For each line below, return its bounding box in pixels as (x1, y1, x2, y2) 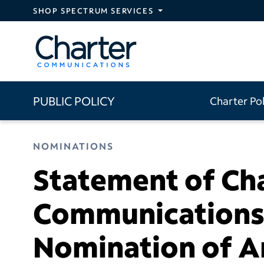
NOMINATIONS (33, 139, 114, 152)
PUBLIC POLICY (33, 93, 115, 108)
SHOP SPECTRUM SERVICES (33, 6, 154, 15)
